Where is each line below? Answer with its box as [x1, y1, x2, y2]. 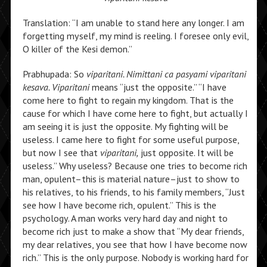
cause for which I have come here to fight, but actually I [22, 107, 248, 119]
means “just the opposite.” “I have [89, 81, 226, 93]
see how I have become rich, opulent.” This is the [22, 199, 216, 211]
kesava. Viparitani [22, 81, 89, 93]
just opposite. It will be [138, 147, 234, 159]
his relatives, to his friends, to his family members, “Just [22, 186, 245, 198]
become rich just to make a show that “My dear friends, [22, 225, 244, 237]
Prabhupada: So [22, 68, 86, 80]
